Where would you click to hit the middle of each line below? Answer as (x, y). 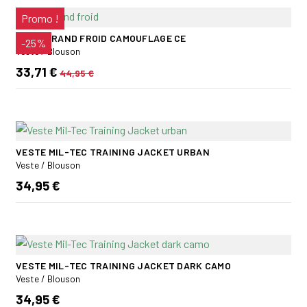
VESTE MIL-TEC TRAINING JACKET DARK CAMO (123, 265)
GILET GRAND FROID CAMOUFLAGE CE (101, 38)
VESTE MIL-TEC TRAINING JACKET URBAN (113, 151)
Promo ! (40, 18)
